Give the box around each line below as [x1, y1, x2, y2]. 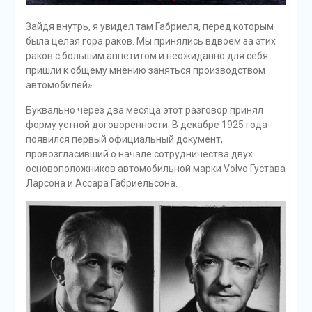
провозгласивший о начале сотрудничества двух [25, 148, 253, 160]
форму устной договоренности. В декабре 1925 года [25, 119, 267, 131]
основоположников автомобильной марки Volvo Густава [25, 163, 286, 175]
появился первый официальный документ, [25, 134, 223, 146]
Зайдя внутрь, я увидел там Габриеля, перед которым [25, 21, 274, 33]
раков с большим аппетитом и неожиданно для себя [25, 50, 268, 62]
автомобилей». [25, 79, 95, 91]
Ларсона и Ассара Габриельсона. [25, 178, 178, 189]
